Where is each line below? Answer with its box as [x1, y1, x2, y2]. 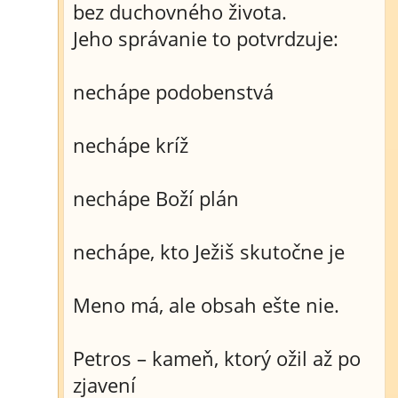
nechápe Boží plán [73, 185, 239, 211]
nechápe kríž [73, 131, 188, 158]
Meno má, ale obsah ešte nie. [73, 291, 339, 318]
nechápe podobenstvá [73, 78, 274, 105]
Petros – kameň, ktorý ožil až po [73, 345, 361, 371]
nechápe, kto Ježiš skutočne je [73, 238, 345, 265]
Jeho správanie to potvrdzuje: [73, 25, 338, 52]
